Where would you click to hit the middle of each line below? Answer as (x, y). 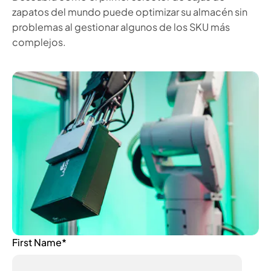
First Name (37, 242)
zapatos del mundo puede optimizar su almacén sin (130, 11)
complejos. (39, 42)
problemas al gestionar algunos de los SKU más (121, 27)
